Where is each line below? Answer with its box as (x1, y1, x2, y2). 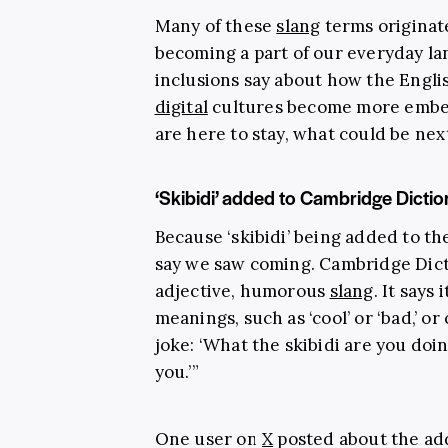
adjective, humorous (154, 279, 330, 302)
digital (154, 95, 208, 118)
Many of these (154, 14, 277, 37)
